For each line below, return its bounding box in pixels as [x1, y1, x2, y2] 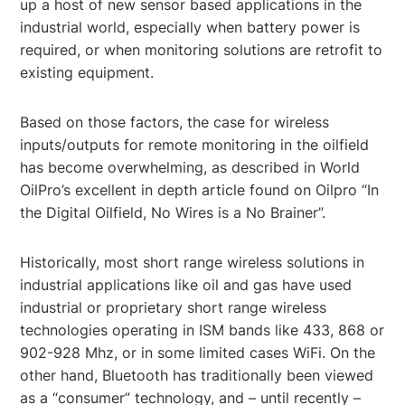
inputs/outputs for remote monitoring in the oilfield [20, 135, 370, 154]
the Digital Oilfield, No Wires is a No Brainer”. [20, 202, 326, 221]
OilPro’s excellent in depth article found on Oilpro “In [20, 180, 380, 199]
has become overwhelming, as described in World [20, 157, 361, 176]
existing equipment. [20, 62, 155, 81]
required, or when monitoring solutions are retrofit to [20, 40, 383, 59]
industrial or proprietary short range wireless [20, 297, 327, 316]
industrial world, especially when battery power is [20, 17, 361, 36]
